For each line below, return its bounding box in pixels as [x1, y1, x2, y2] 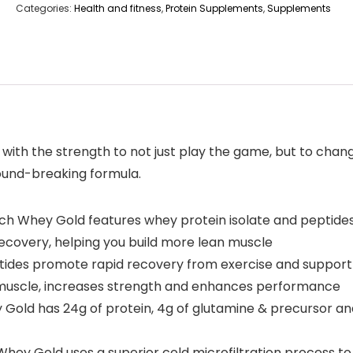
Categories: [16, 2, 74, 15]
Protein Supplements [165, 2, 263, 15]
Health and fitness [74, 2, 162, 15]
